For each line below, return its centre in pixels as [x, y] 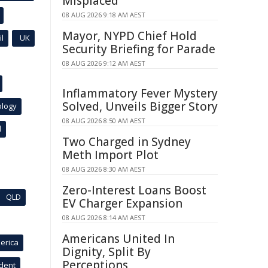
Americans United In [118, 239]
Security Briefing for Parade [139, 49]
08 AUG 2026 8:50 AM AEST [104, 121]
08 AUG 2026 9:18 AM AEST [104, 15]
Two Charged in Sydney [127, 142]
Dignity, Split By [106, 252]
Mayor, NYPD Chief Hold [130, 36]
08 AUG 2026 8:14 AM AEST [104, 217]
